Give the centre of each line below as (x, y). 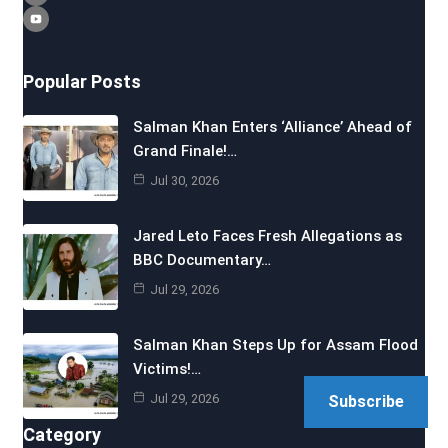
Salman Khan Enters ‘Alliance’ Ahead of (272, 126)
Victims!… (166, 368)
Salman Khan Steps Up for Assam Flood (275, 344)
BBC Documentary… (201, 259)
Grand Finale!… (184, 150)
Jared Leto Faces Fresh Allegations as (267, 235)
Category (61, 434)
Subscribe (366, 401)
